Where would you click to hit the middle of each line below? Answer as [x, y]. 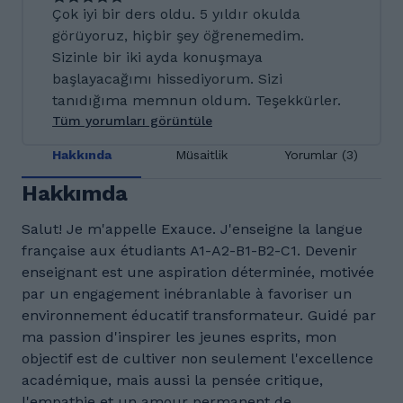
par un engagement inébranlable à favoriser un [187, 294]
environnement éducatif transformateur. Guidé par [199, 315]
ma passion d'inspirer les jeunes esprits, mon [179, 337]
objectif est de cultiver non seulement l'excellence [197, 358]
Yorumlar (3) [322, 155]
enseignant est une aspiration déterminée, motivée [198, 272]
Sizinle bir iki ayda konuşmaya [157, 57]
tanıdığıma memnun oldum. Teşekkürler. [197, 100]
